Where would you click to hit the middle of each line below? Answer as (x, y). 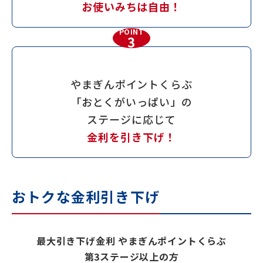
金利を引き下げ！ (131, 137)
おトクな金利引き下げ (86, 196)
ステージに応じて (131, 119)
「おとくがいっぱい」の (131, 102)
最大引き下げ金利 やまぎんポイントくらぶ (131, 241)
